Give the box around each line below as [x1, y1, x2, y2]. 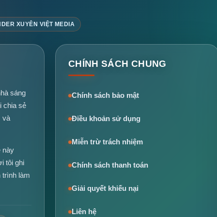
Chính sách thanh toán [71, 161, 148, 170]
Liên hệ [71, 208, 96, 216]
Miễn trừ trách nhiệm [71, 138, 143, 146]
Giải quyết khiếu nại [71, 185, 139, 193]
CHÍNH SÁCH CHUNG [68, 59, 167, 69]
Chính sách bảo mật [71, 92, 139, 100]
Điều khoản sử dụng [71, 115, 140, 123]
